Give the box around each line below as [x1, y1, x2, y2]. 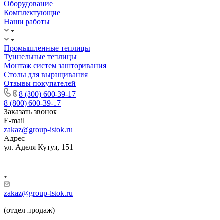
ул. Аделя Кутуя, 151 [4, 142, 73, 151]
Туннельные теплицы [4, 52, 77, 61]
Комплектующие [4, 8, 60, 17]
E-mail [4, 116, 25, 125]
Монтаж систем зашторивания [4, 61, 106, 70]
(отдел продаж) [4, 205, 55, 214]
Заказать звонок [4, 107, 57, 116]
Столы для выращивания [4, 70, 88, 79]
